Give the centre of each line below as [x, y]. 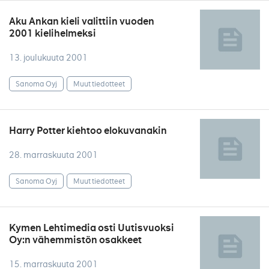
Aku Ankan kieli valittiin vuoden [82, 21]
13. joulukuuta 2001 [48, 58]
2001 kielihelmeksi [53, 33]
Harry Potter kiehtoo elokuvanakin [88, 131]
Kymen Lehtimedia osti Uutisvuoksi [92, 228]
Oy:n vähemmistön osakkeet [75, 240]
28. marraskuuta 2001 [53, 155]
